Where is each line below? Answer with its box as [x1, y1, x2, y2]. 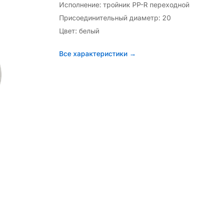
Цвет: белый [59, 27, 99, 35]
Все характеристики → [59, 49, 136, 58]
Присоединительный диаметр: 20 [59, 14, 171, 22]
